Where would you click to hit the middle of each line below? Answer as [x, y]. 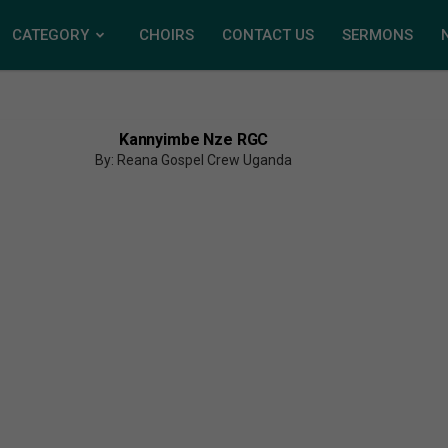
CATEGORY [50, 35]
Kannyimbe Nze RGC [193, 139]
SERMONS [377, 35]
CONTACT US [268, 35]
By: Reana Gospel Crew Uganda [194, 160]
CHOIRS [166, 35]
